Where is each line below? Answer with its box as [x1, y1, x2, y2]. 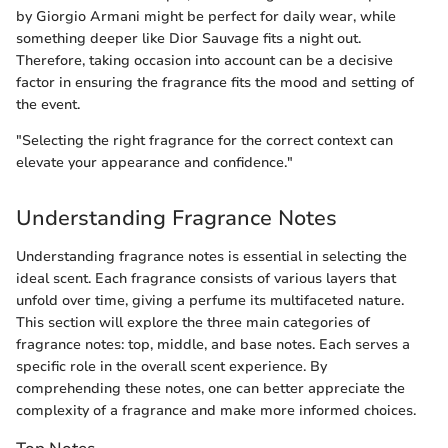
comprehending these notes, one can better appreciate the [16, 378, 405, 398]
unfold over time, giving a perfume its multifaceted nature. [16, 290, 404, 310]
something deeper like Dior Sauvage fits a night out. [16, 29, 361, 49]
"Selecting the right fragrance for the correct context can [16, 131, 393, 151]
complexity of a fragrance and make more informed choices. [16, 400, 416, 420]
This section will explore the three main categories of [16, 312, 370, 332]
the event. [16, 95, 80, 115]
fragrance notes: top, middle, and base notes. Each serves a [16, 334, 410, 354]
